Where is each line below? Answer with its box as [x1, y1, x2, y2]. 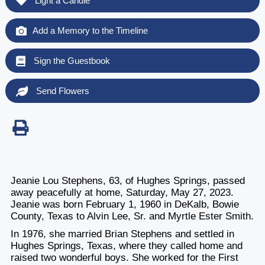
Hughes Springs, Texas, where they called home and [10, 240, 243, 252]
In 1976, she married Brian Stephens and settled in [10, 228, 234, 240]
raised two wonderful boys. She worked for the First [10, 252, 238, 264]
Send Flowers [33, 86, 89, 96]
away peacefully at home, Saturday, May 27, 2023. [10, 187, 234, 199]
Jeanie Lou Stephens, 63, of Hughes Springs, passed [10, 175, 245, 187]
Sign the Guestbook [31, 56, 110, 66]
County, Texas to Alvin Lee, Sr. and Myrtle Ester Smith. [10, 211, 254, 222]
